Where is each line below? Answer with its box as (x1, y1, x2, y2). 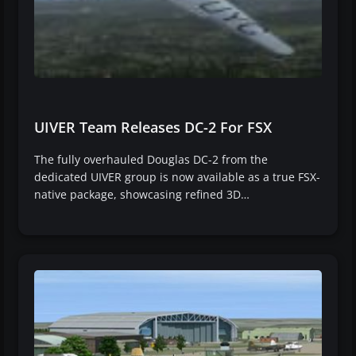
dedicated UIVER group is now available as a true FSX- (34, 169, 320, 185)
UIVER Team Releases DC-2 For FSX (34, 118, 272, 137)
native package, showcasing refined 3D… (34, 187, 250, 203)
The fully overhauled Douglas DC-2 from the (34, 152, 268, 168)
